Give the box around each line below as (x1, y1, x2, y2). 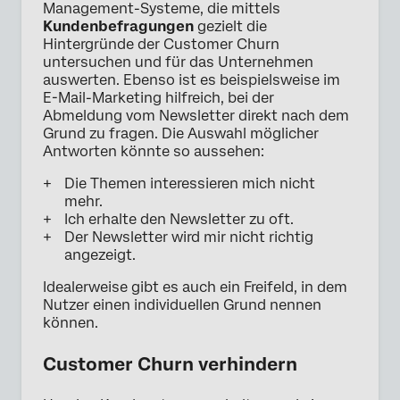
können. (43, 313, 98, 331)
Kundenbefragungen (43, 17, 194, 35)
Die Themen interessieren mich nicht (64, 174, 315, 192)
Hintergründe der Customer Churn (43, 35, 279, 53)
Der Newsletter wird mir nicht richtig (64, 228, 313, 246)
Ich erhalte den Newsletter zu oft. (64, 210, 294, 228)
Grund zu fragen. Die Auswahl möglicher (43, 124, 319, 142)
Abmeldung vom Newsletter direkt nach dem (43, 106, 349, 124)
